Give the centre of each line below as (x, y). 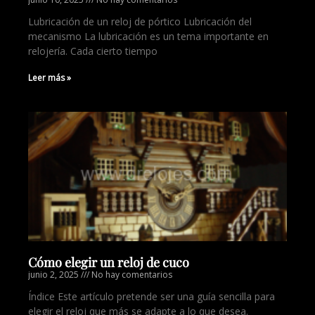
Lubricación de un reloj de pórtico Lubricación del (140, 21)
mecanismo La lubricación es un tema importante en (148, 36)
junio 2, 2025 (54, 275)
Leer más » (50, 78)
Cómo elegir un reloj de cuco (109, 262)
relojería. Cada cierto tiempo (93, 51)
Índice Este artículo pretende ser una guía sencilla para (152, 296)
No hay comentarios (131, 275)
